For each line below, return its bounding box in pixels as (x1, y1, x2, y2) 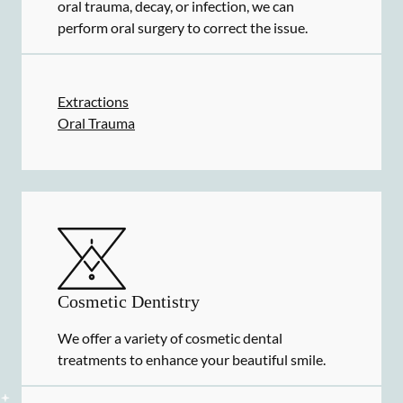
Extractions (58, 93, 129, 110)
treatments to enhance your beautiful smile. (58, 351, 326, 368)
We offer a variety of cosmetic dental (58, 329, 282, 346)
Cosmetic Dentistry (58, 291, 200, 311)
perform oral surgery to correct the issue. (58, 19, 308, 36)
